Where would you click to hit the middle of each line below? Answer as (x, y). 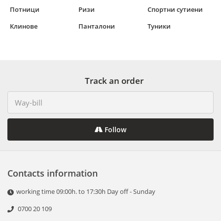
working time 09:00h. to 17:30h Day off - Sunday (86, 192)
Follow (114, 130)
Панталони (97, 26)
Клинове (24, 26)
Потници (25, 10)
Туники (159, 26)
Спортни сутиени (175, 10)
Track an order (114, 81)
